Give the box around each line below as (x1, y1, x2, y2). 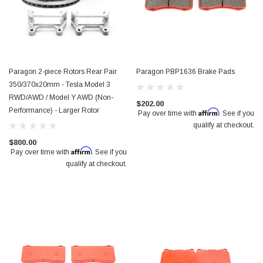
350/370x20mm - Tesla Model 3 (9, 80, 110, 89)
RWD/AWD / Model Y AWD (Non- (9, 93, 113, 102)
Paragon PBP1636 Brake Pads (136, 68, 235, 76)
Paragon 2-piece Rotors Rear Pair (9, 68, 117, 76)
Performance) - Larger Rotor (9, 106, 99, 114)
